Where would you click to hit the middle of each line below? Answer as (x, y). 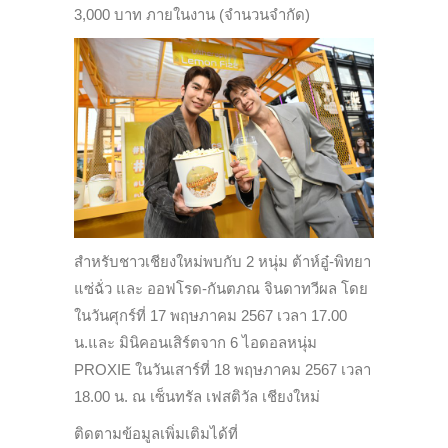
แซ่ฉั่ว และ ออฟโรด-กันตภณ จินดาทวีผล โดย (221, 288)
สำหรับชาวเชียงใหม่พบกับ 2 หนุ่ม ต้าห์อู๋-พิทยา (222, 261)
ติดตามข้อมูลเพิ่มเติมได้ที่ (156, 433)
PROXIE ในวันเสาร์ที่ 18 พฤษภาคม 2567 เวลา (222, 369)
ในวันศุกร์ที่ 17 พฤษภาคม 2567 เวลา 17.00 (210, 315)
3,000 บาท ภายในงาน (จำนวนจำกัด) (192, 14)
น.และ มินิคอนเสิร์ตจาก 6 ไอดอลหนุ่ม (195, 342)
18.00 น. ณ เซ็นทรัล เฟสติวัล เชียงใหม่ (197, 396)
